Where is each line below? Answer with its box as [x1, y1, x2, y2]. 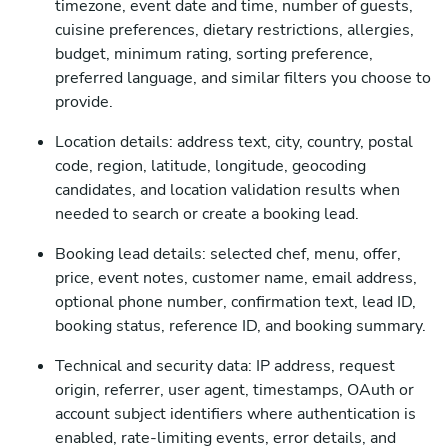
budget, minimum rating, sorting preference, [55, 43, 373, 65]
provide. [55, 91, 113, 113]
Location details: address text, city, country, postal [55, 131, 413, 153]
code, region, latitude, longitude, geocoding [55, 155, 366, 177]
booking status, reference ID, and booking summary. [55, 315, 426, 337]
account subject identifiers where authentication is [55, 403, 416, 425]
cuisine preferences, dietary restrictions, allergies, [55, 19, 414, 41]
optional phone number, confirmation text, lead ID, [55, 291, 416, 313]
